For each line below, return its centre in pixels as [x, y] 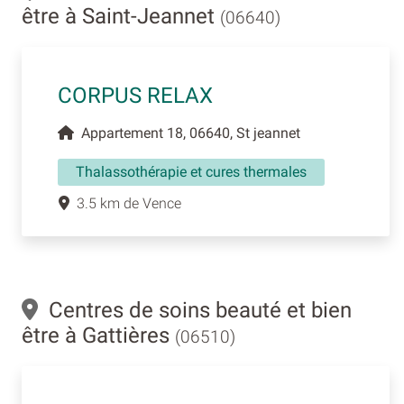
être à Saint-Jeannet [121, 17]
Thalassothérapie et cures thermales [191, 172]
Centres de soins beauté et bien [195, 311]
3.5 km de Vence [125, 204]
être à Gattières [98, 336]
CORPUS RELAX [135, 96]
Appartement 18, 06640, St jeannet [187, 133]
